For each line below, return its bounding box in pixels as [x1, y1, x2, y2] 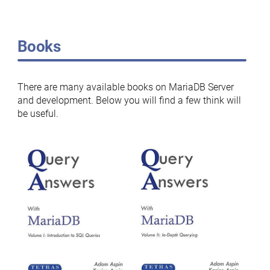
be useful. [17, 108, 58, 120]
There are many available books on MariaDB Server [17, 81, 234, 93]
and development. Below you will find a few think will [17, 95, 241, 107]
